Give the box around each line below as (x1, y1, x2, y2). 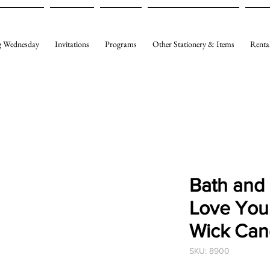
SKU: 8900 (189, 246, 230, 256)
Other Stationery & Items (152, 39, 234, 50)
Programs (104, 39, 137, 50)
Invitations (54, 39, 89, 50)
